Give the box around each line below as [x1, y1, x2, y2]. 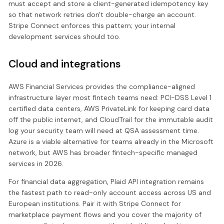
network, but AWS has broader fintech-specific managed [8, 148, 198, 157]
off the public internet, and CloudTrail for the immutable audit [8, 115, 213, 124]
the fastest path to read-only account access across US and [8, 188, 211, 197]
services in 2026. [8, 159, 63, 168]
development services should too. [8, 32, 121, 41]
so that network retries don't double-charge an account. [8, 10, 196, 19]
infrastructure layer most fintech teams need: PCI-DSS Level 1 [8, 93, 212, 102]
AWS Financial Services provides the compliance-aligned [8, 82, 195, 91]
